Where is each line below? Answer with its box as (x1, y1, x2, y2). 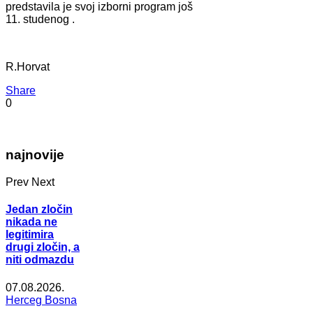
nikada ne (6, 216, 57, 228)
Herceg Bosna (6, 293, 77, 306)
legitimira (6, 228, 54, 241)
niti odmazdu (6, 254, 74, 266)
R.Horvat (6, 60, 50, 73)
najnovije (6, 147, 64, 163)
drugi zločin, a (6, 241, 80, 254)
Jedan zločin (6, 203, 73, 216)
